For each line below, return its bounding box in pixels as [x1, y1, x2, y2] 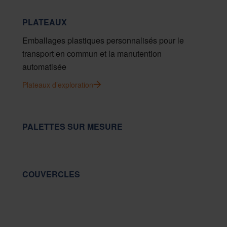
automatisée [22, 60, 66, 72]
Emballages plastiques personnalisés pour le [22, 34, 184, 46]
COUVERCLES [22, 168, 80, 180]
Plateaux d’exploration [22, 79, 93, 90]
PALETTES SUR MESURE [22, 120, 123, 132]
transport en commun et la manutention [22, 47, 162, 59]
